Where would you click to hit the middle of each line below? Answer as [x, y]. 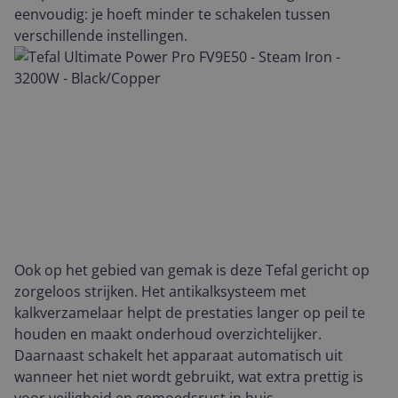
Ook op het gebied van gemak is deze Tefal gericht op [192, 270]
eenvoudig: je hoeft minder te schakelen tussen [172, 14]
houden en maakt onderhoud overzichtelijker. [168, 334]
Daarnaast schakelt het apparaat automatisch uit [179, 355]
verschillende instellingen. [101, 36]
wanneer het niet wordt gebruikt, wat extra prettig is [189, 377]
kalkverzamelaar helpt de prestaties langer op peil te [190, 313]
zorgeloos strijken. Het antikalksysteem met [160, 291]
